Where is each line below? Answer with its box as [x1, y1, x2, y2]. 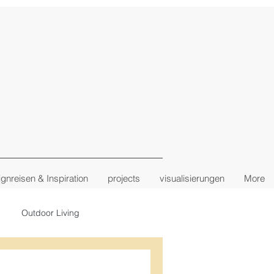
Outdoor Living [21, 207, 80, 218]
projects [108, 172, 140, 184]
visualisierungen [160, 172, 224, 184]
